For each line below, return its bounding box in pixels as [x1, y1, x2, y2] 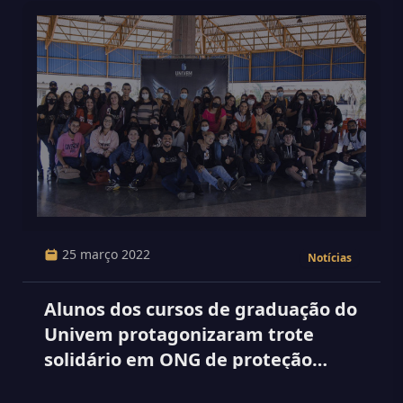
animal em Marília [44, 372, 207, 397]
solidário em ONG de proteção [44, 347, 312, 372]
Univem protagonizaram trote [44, 322, 314, 346]
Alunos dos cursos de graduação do [44, 297, 357, 321]
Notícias [308, 250, 352, 265]
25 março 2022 [62, 246, 150, 263]
